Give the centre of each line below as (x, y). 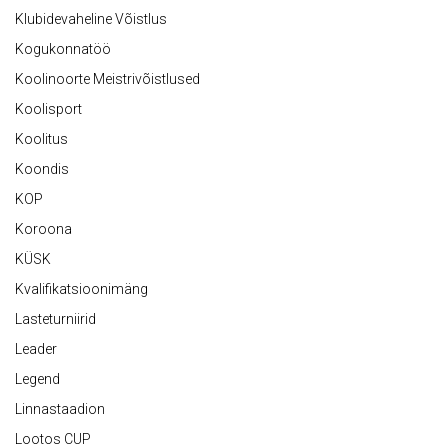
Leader (36, 349)
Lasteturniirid (55, 319)
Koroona (43, 229)
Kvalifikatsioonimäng (81, 289)
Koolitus (41, 139)
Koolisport (48, 109)
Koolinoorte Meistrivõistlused (107, 79)
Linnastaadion (60, 409)
